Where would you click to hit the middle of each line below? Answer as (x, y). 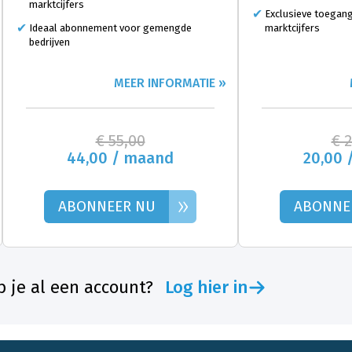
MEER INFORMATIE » (170, 83)
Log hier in (207, 288)
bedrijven (49, 42)
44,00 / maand (120, 158)
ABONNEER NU (106, 207)
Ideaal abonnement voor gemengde (110, 28)
